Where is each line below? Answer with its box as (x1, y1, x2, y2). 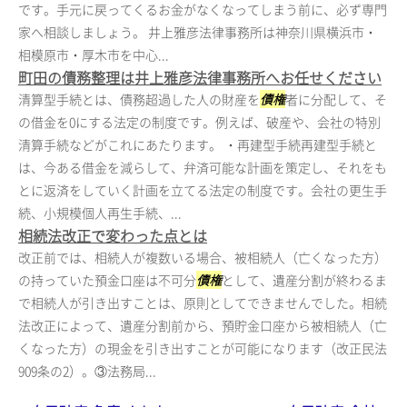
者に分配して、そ (285, 90, 387, 108)
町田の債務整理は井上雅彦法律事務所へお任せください (18, 66, 382, 88)
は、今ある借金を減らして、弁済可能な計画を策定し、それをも (18, 158, 387, 176)
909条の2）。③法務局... (18, 362, 156, 380)
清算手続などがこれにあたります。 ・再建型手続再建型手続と (18, 135, 377, 154)
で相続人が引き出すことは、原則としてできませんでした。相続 (18, 293, 387, 312)
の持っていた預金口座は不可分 (18, 271, 196, 289)
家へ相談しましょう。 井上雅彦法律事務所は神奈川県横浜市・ (18, 23, 377, 41)
